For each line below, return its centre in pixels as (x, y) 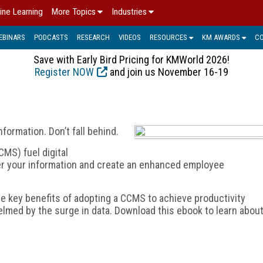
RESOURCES (168, 37)
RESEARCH (93, 37)
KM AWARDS (221, 37)
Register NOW (64, 72)
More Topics (74, 12)
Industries (129, 12)
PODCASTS (51, 37)
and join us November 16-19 (168, 72)
